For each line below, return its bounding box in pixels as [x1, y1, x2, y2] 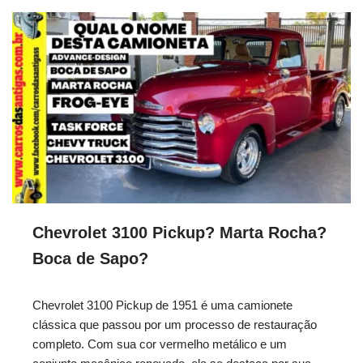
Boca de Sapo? [32, 249, 148, 267]
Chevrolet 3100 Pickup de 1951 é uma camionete [32, 297, 293, 312]
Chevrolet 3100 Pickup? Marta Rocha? [32, 223, 327, 241]
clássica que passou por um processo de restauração [32, 317, 317, 331]
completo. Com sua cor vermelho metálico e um [32, 336, 287, 351]
